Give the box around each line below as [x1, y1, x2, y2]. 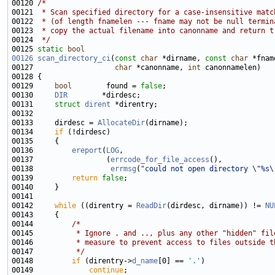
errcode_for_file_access [110, 155, 209, 165]
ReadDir [136, 201, 166, 211]
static [37, 45, 63, 54]
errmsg [110, 165, 136, 174]
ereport [72, 146, 102, 155]
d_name [132, 257, 158, 266]
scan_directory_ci [37, 54, 110, 63]
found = [72, 82, 141, 91]
